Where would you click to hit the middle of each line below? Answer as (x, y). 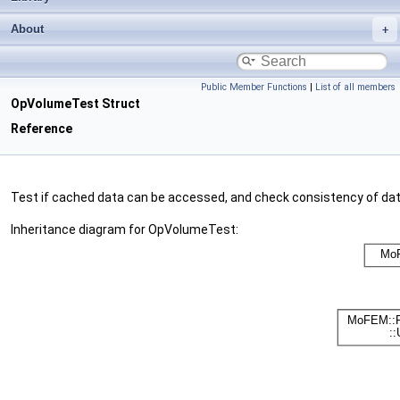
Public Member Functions (254, 87)
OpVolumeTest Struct (75, 104)
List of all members (355, 87)
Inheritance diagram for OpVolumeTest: (125, 229)
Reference (42, 129)
